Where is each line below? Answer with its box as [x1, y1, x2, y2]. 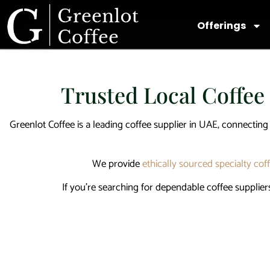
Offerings [197, 19, 246, 33]
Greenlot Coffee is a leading [9, 116, 125, 134]
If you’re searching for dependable [62, 179, 207, 196]
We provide [92, 155, 142, 172]
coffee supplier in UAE [125, 116, 218, 134]
